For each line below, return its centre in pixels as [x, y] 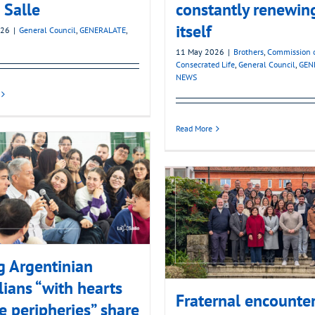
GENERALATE [103, 30]
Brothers [249, 52]
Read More [194, 129]
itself [194, 32]
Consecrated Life [205, 65]
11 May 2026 [200, 52]
